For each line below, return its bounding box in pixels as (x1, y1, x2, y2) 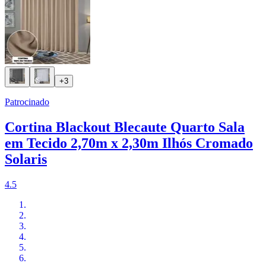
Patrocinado (5, 97, 49, 107)
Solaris (5, 151, 47, 167)
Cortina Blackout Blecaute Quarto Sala (5, 119, 245, 135)
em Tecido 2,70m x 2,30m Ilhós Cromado (5, 135, 253, 151)
